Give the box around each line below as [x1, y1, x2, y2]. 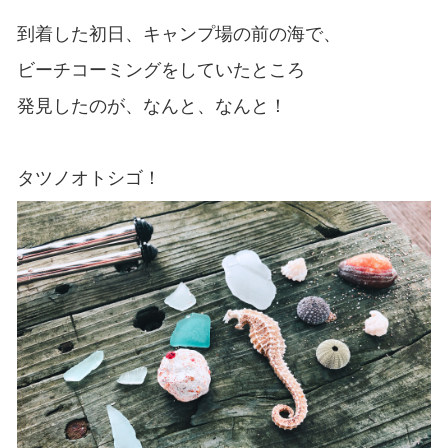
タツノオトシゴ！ [16, 167, 161, 188]
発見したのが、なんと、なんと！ [16, 95, 287, 116]
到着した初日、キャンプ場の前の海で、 [16, 23, 341, 44]
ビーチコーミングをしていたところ [16, 59, 305, 80]
